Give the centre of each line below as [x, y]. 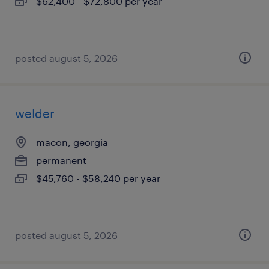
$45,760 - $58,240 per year [98, 178]
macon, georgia [72, 142]
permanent [61, 160]
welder [35, 113]
